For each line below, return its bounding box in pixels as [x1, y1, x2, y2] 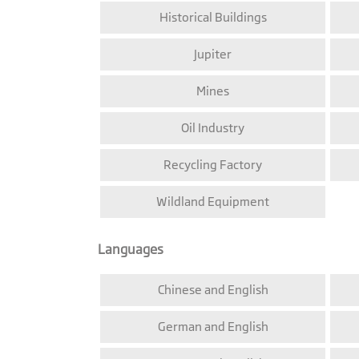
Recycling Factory [163, 157, 262, 173]
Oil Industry [181, 120, 244, 136]
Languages [98, 241, 163, 258]
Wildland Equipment [156, 194, 269, 210]
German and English [157, 319, 268, 335]
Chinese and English [157, 282, 268, 298]
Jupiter [194, 46, 232, 63]
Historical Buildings [159, 10, 267, 26]
